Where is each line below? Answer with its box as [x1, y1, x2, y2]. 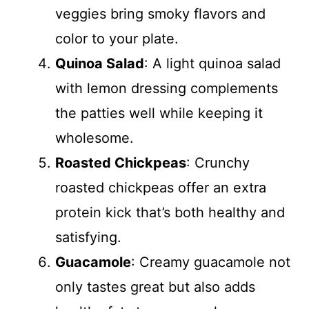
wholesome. [55, 130, 134, 146]
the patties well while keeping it [55, 105, 263, 121]
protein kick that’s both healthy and [55, 204, 285, 221]
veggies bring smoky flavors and [55, 6, 266, 22]
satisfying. [55, 229, 121, 246]
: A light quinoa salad [144, 55, 281, 72]
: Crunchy [186, 154, 250, 171]
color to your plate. [55, 30, 179, 47]
